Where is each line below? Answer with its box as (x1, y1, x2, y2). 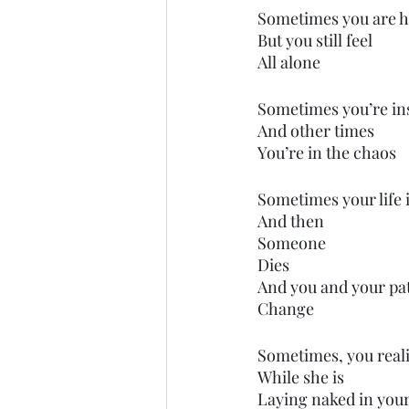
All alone (257, 51, 320, 73)
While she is (257, 366, 348, 388)
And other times (257, 120, 374, 142)
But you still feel (257, 29, 372, 51)
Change (257, 298, 318, 320)
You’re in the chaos (257, 142, 396, 163)
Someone (257, 232, 326, 254)
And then (257, 210, 324, 232)
